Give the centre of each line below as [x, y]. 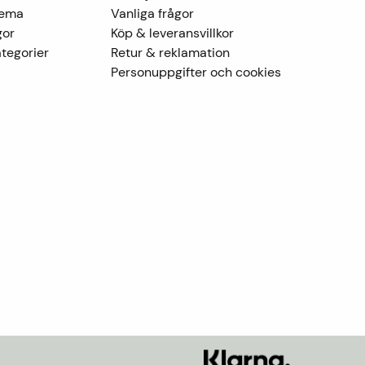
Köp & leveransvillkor [172, 33]
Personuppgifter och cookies [196, 73]
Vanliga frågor [152, 14]
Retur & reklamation [170, 53]
